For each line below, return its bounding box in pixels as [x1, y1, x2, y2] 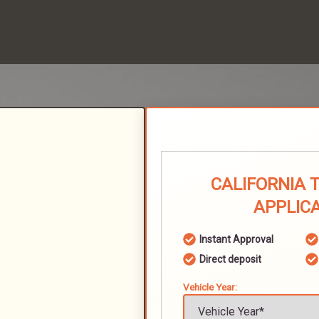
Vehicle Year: [183, 281, 237, 293]
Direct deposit [199, 253, 261, 265]
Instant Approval [199, 234, 273, 245]
